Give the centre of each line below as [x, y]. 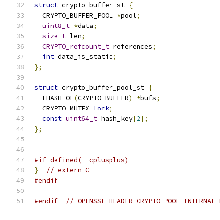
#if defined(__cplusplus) [82, 160]
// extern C [68, 170]
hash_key [115, 119]
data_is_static [83, 57]
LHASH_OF [54, 98]
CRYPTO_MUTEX [64, 108]
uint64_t [82, 119]
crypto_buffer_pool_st [103, 88]
